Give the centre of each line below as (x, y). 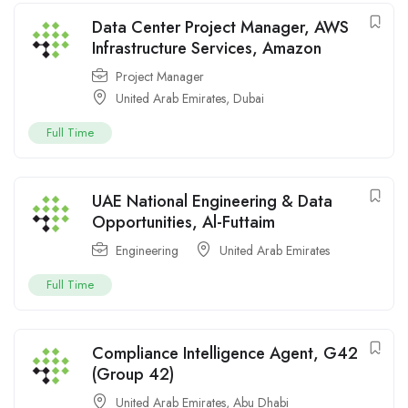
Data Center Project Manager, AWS (220, 28)
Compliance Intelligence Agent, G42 (225, 354)
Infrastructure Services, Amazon (207, 49)
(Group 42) (133, 375)
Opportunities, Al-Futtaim (184, 223)
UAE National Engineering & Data (212, 202)
